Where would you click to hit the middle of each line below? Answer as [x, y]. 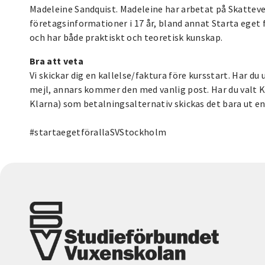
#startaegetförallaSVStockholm [98, 132]
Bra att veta [56, 61]
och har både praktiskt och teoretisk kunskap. [126, 37]
